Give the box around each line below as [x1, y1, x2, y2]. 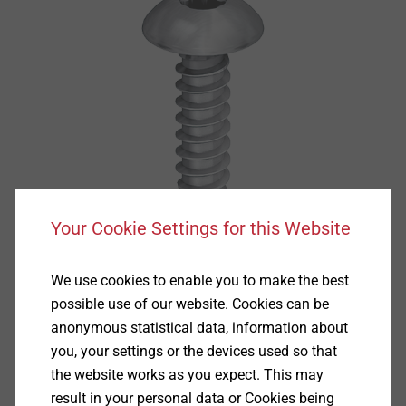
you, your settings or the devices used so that [50, 343, 337, 360]
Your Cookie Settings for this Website [50, 217, 351, 239]
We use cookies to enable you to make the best [50, 272, 349, 289]
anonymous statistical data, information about [50, 319, 348, 336]
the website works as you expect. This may [50, 366, 324, 383]
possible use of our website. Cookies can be [50, 295, 329, 313]
